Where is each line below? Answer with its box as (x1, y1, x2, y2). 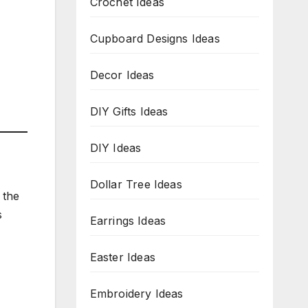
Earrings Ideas (89, 214, 166, 228)
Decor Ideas (89, 68, 155, 82)
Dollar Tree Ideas (89, 177, 182, 191)
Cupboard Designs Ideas (89, 32, 220, 45)
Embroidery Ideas (89, 287, 184, 300)
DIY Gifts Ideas (89, 104, 168, 118)
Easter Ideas (89, 250, 155, 264)
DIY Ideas (89, 141, 142, 155)
